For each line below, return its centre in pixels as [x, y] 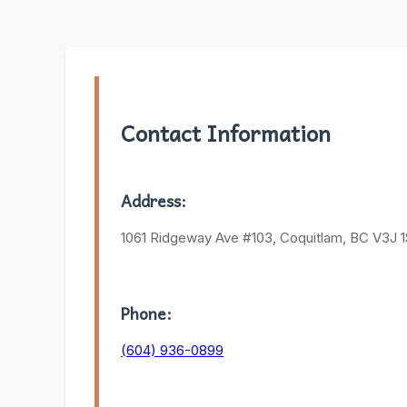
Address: [154, 201]
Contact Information [226, 133]
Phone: [146, 313]
